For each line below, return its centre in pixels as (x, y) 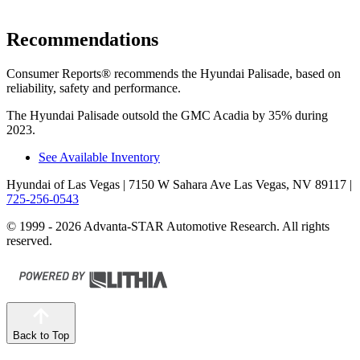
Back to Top (41, 335)
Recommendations (82, 40)
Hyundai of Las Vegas (63, 184)
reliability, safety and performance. (94, 88)
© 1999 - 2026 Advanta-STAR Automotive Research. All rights (168, 226)
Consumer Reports (54, 74)
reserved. (29, 241)
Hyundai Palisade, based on (270, 74)
